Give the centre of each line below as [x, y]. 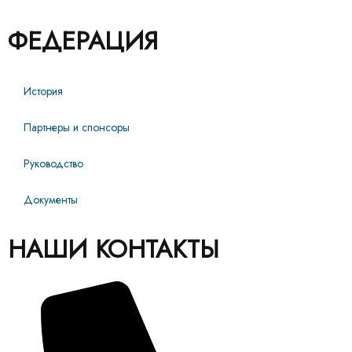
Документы [51, 200]
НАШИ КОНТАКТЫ [114, 249]
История [43, 92]
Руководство [53, 164]
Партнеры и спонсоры [77, 128]
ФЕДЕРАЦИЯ [83, 41]
